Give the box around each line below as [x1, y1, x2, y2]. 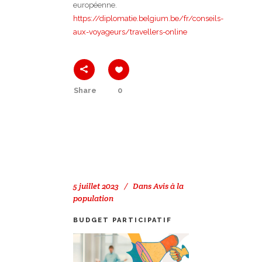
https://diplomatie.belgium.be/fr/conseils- [73, 14, 223, 23]
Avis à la [153, 181, 184, 192]
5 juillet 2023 [73, 181, 119, 192]
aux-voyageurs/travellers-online [73, 27, 187, 37]
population [73, 193, 113, 204]
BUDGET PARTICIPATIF [73, 216, 172, 225]
